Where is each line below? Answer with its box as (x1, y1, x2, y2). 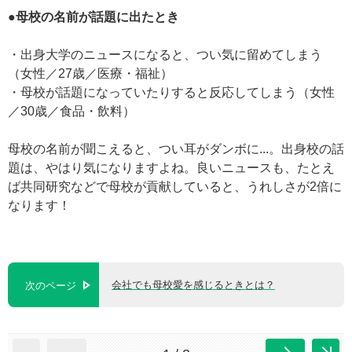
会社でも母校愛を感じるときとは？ (112, 278, 275, 291)
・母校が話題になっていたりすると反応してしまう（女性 (8, 85, 335, 99)
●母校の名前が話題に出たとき (8, 9, 179, 24)
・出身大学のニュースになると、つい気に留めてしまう (8, 47, 322, 61)
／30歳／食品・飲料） (8, 104, 135, 118)
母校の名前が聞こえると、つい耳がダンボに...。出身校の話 (8, 141, 344, 156)
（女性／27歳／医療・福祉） (8, 66, 173, 80)
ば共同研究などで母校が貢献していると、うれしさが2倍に (8, 179, 342, 193)
